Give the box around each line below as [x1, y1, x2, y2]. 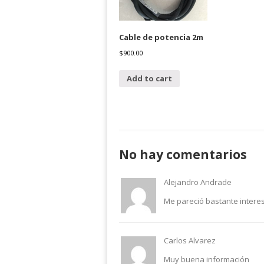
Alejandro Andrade [164, 177, 232, 188]
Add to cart [127, 72, 172, 84]
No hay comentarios [119, 146, 247, 163]
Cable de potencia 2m [119, 32, 203, 43]
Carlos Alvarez [164, 235, 216, 246]
